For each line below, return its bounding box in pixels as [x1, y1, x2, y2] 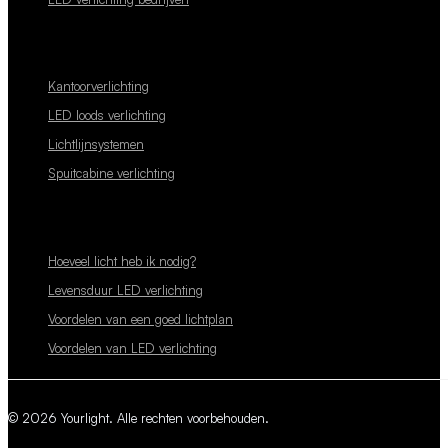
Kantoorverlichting [48, 78, 149, 95]
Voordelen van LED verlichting [48, 339, 217, 356]
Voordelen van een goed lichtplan [48, 310, 233, 327]
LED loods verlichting [48, 107, 166, 124]
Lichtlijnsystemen [48, 136, 144, 153]
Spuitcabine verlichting [48, 165, 175, 182]
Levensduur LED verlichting [48, 281, 203, 298]
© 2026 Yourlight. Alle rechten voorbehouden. [8, 409, 269, 426]
